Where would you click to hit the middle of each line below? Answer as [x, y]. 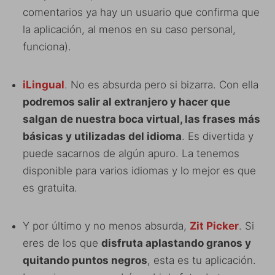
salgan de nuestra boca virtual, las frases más [141, 119]
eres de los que [62, 243]
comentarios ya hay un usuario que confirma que [141, 12]
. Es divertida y [218, 136]
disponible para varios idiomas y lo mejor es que [139, 170]
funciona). [47, 46]
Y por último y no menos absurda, [106, 226]
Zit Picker [214, 226]
